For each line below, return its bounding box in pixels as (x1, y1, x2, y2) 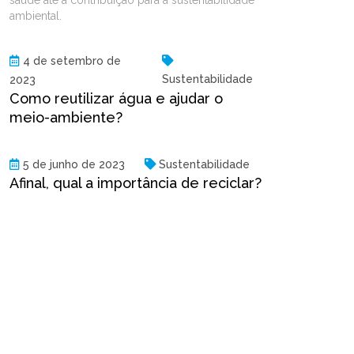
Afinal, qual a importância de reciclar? (9, 174, 262, 191)
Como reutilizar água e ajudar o (9, 89, 223, 107)
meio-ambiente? (9, 108, 122, 126)
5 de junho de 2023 (23, 157, 125, 171)
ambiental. (9, 9, 62, 22)
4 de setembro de (23, 54, 121, 67)
